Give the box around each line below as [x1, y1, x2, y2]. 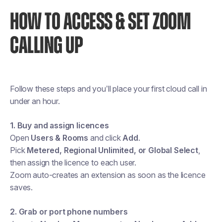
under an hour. [10, 96, 60, 106]
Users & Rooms [31, 133, 89, 143]
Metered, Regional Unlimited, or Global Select [27, 145, 199, 155]
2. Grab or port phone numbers [10, 207, 128, 217]
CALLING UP [10, 34, 83, 58]
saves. [10, 182, 33, 192]
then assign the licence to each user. [10, 158, 137, 167]
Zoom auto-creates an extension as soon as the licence [10, 170, 206, 180]
